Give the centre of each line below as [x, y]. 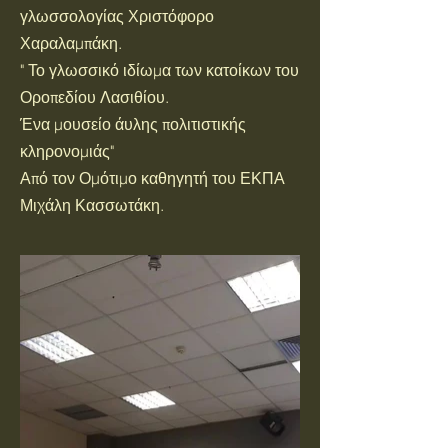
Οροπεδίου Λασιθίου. [94, 97]
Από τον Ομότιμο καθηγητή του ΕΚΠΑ [152, 178]
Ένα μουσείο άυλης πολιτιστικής [133, 124]
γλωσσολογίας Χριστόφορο [117, 16]
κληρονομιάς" [67, 151]
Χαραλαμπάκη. [71, 43]
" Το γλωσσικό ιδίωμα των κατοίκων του [159, 70]
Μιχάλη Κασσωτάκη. [92, 205]
